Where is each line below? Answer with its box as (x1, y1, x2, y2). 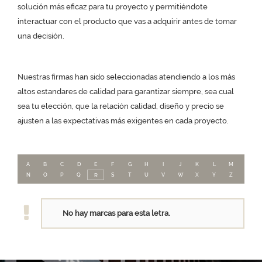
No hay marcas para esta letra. (63, 209, 170, 218)
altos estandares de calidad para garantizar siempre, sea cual (18, 87, 234, 96)
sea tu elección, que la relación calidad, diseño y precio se (18, 102, 224, 111)
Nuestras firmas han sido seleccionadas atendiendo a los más (18, 73, 235, 81)
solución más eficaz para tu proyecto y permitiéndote (18, 2, 208, 11)
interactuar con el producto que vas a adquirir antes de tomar (18, 17, 237, 26)
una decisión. (18, 32, 64, 40)
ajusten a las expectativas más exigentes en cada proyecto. (18, 116, 229, 125)
